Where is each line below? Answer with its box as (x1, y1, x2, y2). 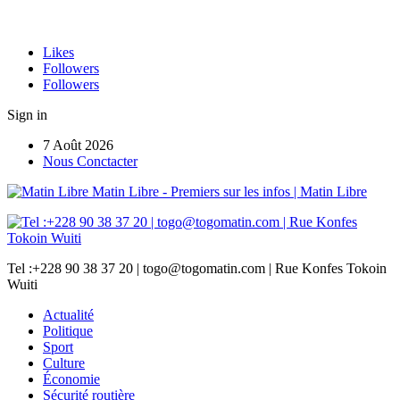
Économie (43, 371, 100, 387)
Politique (43, 323, 93, 338)
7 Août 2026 (43, 137, 113, 153)
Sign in (7, 107, 47, 122)
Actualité (43, 307, 94, 322)
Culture (43, 355, 85, 371)
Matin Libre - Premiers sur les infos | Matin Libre (92, 184, 367, 199)
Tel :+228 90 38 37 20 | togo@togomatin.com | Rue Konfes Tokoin (7, 261, 387, 276)
